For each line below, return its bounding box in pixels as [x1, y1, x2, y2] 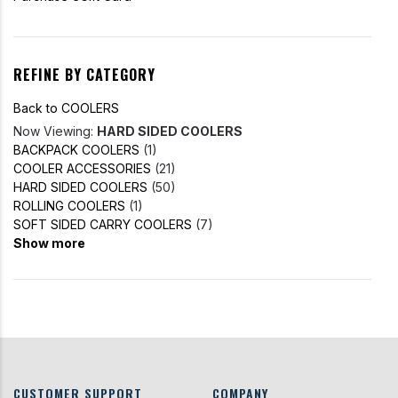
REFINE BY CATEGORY [13, 64, 155, 86]
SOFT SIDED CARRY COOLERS [13, 217, 192, 233]
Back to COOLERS [13, 100, 119, 116]
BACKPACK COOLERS [13, 142, 139, 158]
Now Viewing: [13, 123, 97, 139]
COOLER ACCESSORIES [13, 161, 151, 177]
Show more [13, 235, 85, 251]
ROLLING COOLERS [13, 198, 125, 214]
